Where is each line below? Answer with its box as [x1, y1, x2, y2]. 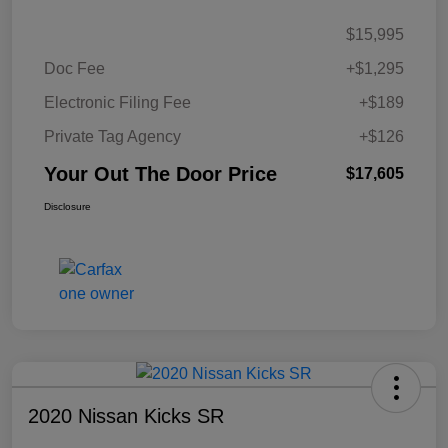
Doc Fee [44, 60, 105, 78]
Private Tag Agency [44, 128, 181, 146]
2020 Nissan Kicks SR [28, 405, 224, 428]
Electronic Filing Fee [44, 94, 191, 112]
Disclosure [44, 201, 91, 213]
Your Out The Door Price [44, 163, 277, 186]
